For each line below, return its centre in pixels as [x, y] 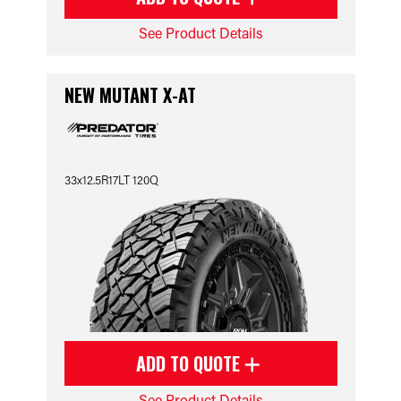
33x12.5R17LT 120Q [111, 179]
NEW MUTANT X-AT [130, 95]
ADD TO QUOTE [190, 363]
